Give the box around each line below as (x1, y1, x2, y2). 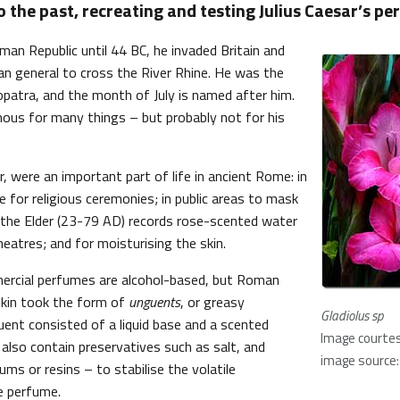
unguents (129, 291, 180, 312)
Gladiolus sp (321, 305, 383, 326)
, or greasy (180, 291, 245, 312)
